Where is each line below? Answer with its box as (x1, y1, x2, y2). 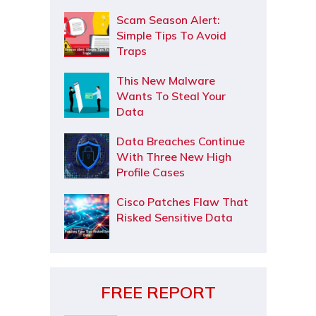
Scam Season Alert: (116, 13, 220, 27)
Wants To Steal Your (116, 89, 226, 103)
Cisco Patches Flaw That (116, 195, 248, 209)
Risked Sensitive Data (116, 210, 233, 224)
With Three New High (116, 150, 231, 164)
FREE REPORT (100, 281, 216, 303)
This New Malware (116, 73, 215, 87)
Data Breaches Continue (116, 134, 245, 148)
